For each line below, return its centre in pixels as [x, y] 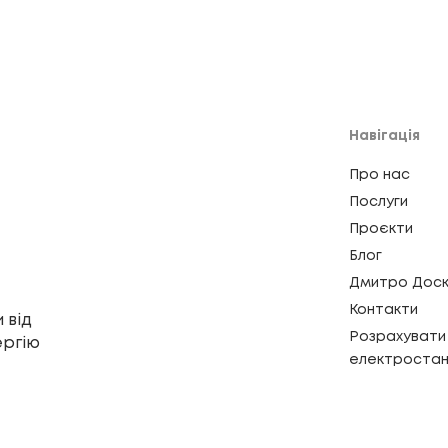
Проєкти [381, 229]
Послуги [378, 202]
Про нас [379, 175]
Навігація [384, 136]
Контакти [383, 310]
